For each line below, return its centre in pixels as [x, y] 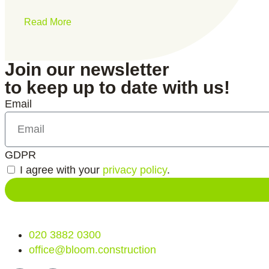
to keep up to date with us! [117, 87]
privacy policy [135, 170]
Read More [48, 22]
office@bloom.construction [92, 249]
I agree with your [61, 170]
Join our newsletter [87, 69]
